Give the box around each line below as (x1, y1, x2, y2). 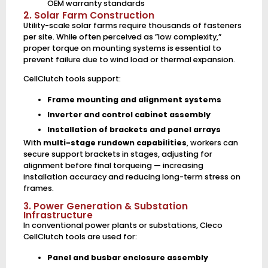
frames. (23, 183, 54, 193)
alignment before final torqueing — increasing (23, 160, 203, 170)
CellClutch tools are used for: (23, 231, 137, 242)
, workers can (186, 138, 238, 148)
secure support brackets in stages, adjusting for (23, 149, 212, 159)
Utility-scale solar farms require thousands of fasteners (23, 20, 242, 31)
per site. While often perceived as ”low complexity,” (23, 32, 221, 42)
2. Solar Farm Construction (23, 9, 154, 22)
